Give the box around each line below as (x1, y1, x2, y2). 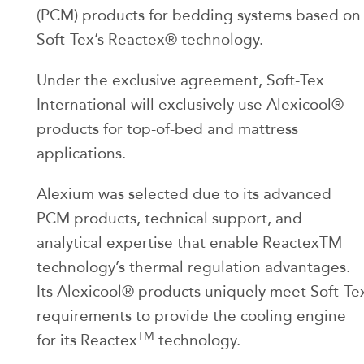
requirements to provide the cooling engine (37, 306, 346, 326)
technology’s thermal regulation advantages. (37, 258, 350, 277)
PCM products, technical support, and (37, 209, 302, 228)
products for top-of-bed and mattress (37, 119, 298, 139)
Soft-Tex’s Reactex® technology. (37, 30, 263, 50)
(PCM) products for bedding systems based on (37, 6, 361, 25)
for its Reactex (37, 331, 137, 350)
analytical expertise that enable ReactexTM (37, 233, 342, 253)
